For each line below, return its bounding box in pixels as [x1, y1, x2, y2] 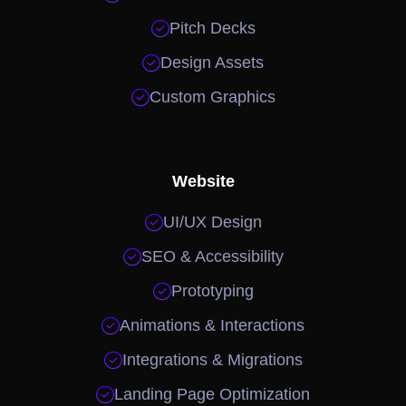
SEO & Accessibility [140, 246, 284, 266]
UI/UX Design [162, 212, 262, 231]
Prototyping [170, 281, 254, 300]
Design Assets [160, 53, 264, 72]
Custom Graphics [149, 87, 275, 106]
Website [171, 171, 235, 190]
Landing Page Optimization [114, 384, 310, 403]
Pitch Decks [169, 18, 256, 37]
